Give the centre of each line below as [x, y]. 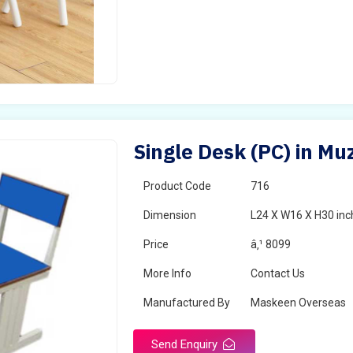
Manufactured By [187, 303]
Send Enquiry [186, 344]
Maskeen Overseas [299, 303]
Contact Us [278, 273]
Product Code [178, 186]
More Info [168, 273]
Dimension [170, 215]
